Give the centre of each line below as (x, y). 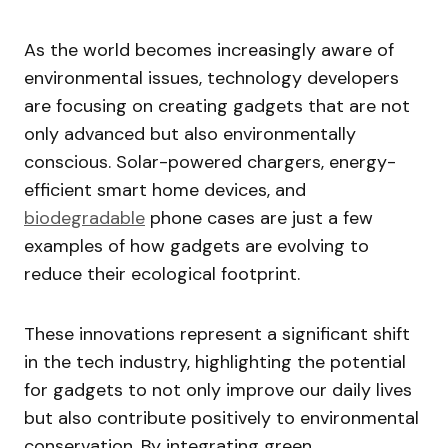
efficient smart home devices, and (165, 189)
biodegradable (84, 217)
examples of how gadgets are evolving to (196, 245)
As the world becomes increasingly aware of (209, 49)
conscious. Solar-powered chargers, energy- (210, 161)
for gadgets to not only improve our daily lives (218, 389)
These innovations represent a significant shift (217, 333)
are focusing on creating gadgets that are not (217, 105)
